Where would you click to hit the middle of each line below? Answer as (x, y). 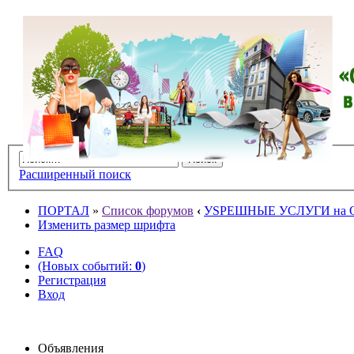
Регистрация (72, 280)
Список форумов (148, 210)
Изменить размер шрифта (107, 224)
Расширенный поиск (75, 174)
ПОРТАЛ (64, 210)
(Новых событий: (87, 265)
